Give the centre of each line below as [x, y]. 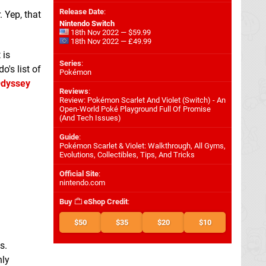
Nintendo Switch [87, 23]
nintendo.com [82, 183]
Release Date [82, 12]
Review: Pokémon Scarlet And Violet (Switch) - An [142, 100]
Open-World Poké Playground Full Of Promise [135, 109]
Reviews [74, 91]
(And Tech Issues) [90, 118]
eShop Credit [105, 202]
